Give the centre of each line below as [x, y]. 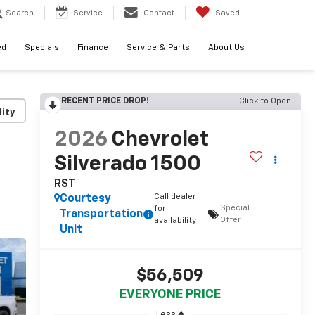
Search [20, 13]
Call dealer [175, 197]
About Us [226, 48]
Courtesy [85, 199]
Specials [42, 48]
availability [175, 221]
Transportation [101, 215]
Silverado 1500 [127, 165]
